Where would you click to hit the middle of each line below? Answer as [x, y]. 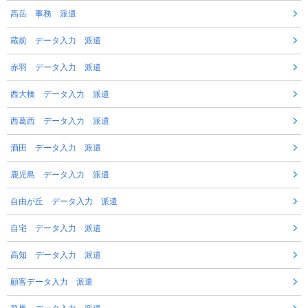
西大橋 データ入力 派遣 [60, 95]
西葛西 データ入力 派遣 [60, 121]
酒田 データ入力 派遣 [56, 148]
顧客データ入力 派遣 [52, 282]
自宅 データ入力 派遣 [56, 229]
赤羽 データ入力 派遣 [56, 68]
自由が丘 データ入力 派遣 [64, 202]
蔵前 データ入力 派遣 [56, 41]
